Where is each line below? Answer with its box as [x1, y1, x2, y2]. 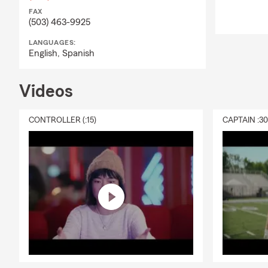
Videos [19, 83, 73, 101]
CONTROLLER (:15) [29, 116, 96, 125]
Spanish [62, 48, 95, 59]
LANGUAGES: [29, 39, 76, 47]
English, [29, 48, 62, 59]
